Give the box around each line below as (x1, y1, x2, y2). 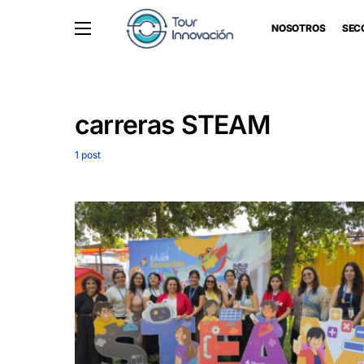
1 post (75, 149, 101, 161)
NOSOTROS (271, 22, 326, 34)
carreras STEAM (75, 109, 271, 141)
